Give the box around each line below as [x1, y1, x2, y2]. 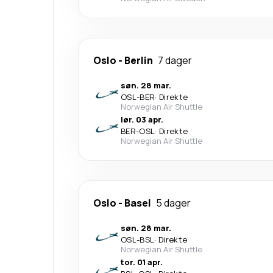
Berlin [124, 53, 153, 67]
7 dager [158, 53, 192, 67]
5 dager [156, 196, 191, 210]
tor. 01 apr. [121, 256, 163, 268]
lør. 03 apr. [121, 113, 163, 125]
